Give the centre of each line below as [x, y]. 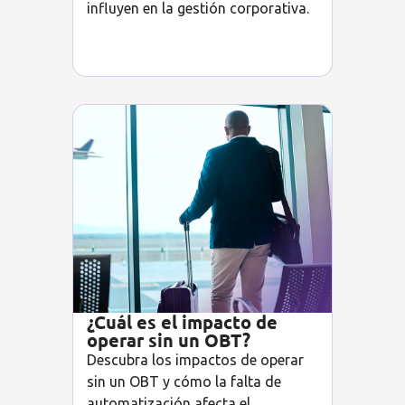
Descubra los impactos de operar [195, 360]
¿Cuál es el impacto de [182, 322]
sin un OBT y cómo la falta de [184, 382]
